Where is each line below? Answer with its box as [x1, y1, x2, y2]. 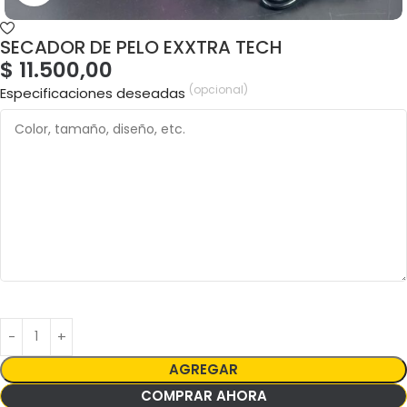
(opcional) [189, 81, 248, 97]
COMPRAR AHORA [140, 385, 267, 405]
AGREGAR [169, 359, 238, 379]
